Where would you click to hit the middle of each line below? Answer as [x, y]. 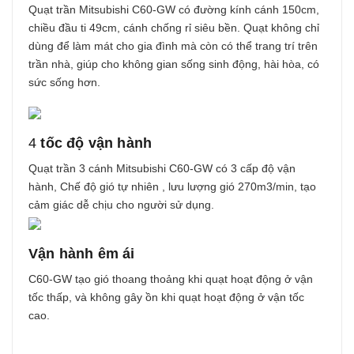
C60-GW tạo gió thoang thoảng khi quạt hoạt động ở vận [171, 279]
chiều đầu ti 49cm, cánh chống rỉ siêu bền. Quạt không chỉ [174, 28]
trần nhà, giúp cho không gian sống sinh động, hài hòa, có [174, 64]
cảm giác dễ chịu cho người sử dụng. [121, 205]
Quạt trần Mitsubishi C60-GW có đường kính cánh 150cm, [174, 10]
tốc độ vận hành [94, 143]
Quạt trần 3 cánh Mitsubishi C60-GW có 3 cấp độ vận [162, 169]
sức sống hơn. [64, 83]
